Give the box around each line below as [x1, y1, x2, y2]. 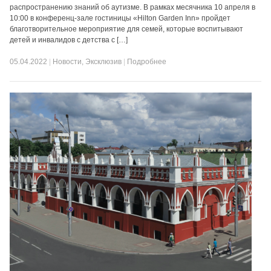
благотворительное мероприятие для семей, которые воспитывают [10, 25, 244, 33]
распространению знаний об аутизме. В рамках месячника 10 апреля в [10, 3, 256, 11]
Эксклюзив [85, 57, 122, 66]
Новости [53, 57, 82, 66]
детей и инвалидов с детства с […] [10, 36, 128, 44]
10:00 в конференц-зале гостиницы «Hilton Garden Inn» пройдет [10, 14, 231, 22]
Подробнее [127, 57, 167, 66]
